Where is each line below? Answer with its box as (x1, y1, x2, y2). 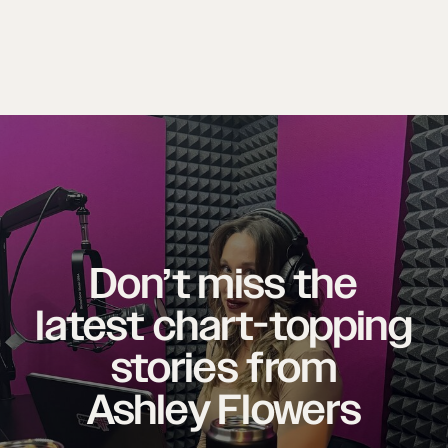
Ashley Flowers (86, 380, 362, 440)
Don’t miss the (90, 254, 358, 314)
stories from (110, 338, 338, 398)
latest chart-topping (36, 296, 412, 356)
